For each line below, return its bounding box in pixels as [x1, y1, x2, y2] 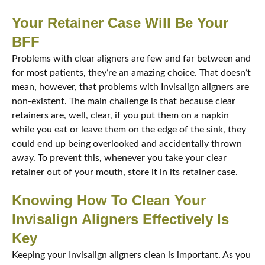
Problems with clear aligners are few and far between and [12, 54, 251, 64]
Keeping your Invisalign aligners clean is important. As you [12, 250, 251, 260]
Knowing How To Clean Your [12, 192, 206, 209]
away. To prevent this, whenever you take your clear [12, 153, 227, 163]
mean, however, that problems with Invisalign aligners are [12, 82, 249, 92]
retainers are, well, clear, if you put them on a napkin [12, 111, 229, 121]
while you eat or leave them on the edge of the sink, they [12, 125, 246, 135]
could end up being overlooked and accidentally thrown [12, 139, 242, 149]
